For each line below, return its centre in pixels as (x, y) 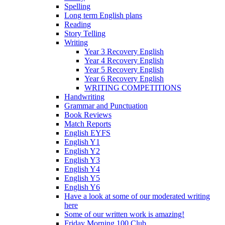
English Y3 (82, 160)
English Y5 (82, 178)
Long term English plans (103, 15)
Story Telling (85, 33)
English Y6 (82, 187)
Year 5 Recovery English (124, 69)
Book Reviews (88, 115)
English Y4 (82, 169)
